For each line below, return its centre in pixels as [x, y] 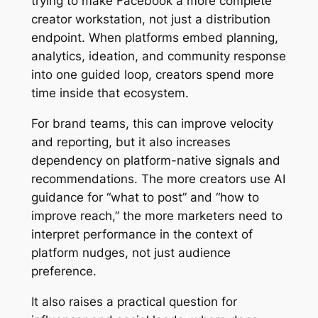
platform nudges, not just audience [131, 252]
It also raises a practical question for [134, 301]
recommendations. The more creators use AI [158, 179]
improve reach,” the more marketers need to [157, 215]
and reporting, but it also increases [131, 142]
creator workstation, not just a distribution [150, 20]
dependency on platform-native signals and [155, 160]
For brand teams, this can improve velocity [152, 123]
